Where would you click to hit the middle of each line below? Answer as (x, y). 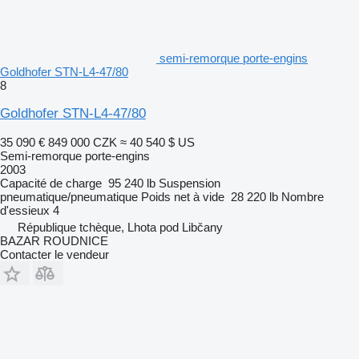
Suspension (190, 183)
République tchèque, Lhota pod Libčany (120, 227)
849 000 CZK (83, 142)
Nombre (303, 196)
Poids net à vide (183, 196)
